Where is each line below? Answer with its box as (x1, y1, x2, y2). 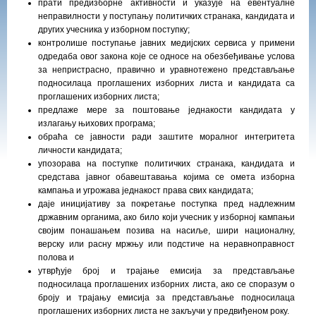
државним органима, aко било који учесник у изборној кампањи (38, 212, 295, 222)
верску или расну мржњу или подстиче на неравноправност (38, 239, 295, 249)
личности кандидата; (38, 145, 123, 155)
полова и (38, 253, 75, 262)
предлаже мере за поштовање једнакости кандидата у (38, 105, 295, 115)
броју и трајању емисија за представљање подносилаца (38, 293, 295, 303)
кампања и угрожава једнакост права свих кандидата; (38, 186, 254, 195)
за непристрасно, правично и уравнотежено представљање (38, 65, 295, 75)
